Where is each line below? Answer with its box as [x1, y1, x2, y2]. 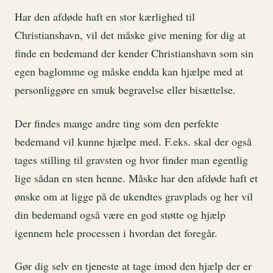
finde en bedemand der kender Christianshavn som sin [15, 46, 253, 61]
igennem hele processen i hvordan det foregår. [15, 225, 218, 240]
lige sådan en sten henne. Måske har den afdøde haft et [15, 170, 258, 185]
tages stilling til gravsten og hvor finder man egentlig [15, 152, 248, 167]
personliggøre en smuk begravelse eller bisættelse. [15, 82, 236, 97]
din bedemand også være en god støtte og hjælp [15, 207, 225, 222]
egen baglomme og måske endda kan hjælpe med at [15, 64, 243, 79]
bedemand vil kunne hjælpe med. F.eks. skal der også [15, 133, 252, 149]
